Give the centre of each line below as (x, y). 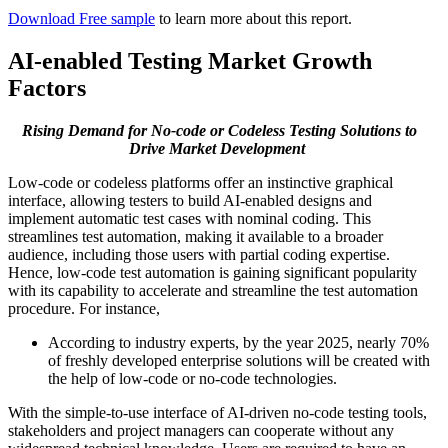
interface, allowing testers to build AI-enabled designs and (190, 201)
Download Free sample (81, 19)
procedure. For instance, (84, 309)
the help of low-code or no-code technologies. (192, 379)
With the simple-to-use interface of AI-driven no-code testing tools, (217, 413)
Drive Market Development (219, 149)
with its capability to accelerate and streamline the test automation (213, 291)
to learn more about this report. (253, 19)
